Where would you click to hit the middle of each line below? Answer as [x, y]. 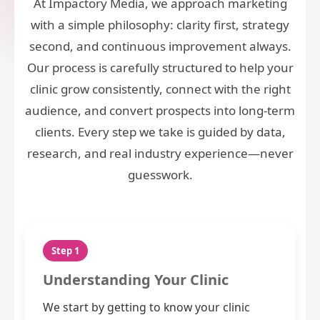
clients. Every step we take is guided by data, [160, 132]
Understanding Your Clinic [136, 280]
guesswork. [160, 175]
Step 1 [65, 251]
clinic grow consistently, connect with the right [160, 89]
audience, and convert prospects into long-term [160, 111]
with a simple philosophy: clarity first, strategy [160, 25]
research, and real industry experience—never [160, 154]
